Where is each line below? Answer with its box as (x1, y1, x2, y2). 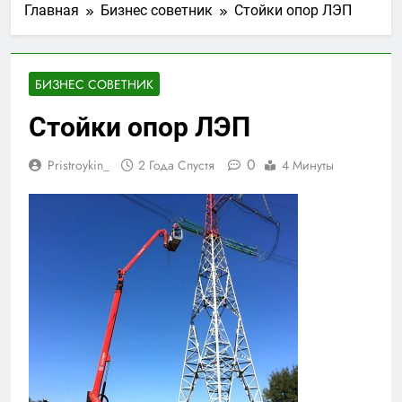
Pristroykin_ (48, 155, 109, 174)
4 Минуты (282, 155, 334, 174)
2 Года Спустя (138, 155, 214, 174)
